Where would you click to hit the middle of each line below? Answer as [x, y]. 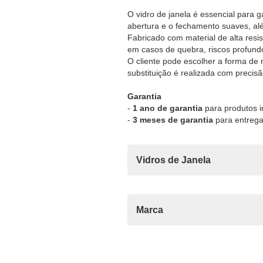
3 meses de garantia [173, 119]
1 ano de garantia [168, 108]
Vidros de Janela [173, 159]
